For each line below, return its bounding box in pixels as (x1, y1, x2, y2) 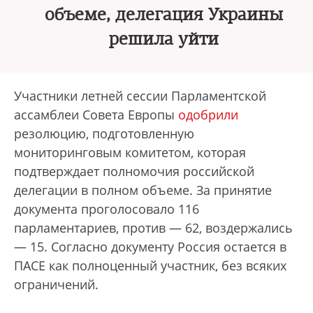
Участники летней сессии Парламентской (14, 87, 266, 104)
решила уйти (108, 29, 219, 50)
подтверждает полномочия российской (14, 163, 254, 180)
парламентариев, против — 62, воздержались (14, 219, 293, 236)
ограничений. (14, 276, 99, 293)
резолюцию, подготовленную (14, 125, 194, 142)
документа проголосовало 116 (14, 201, 199, 217)
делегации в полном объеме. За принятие (14, 182, 272, 198)
